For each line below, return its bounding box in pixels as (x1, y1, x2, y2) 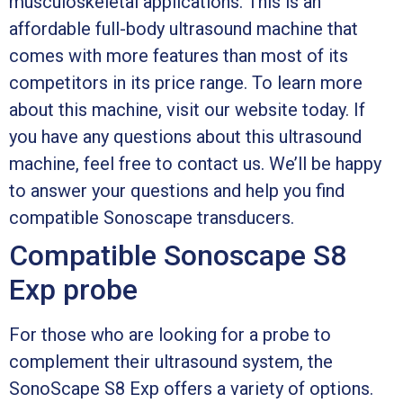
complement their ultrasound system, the (9, 350, 333, 372)
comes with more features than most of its (9, 44, 348, 67)
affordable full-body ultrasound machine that (9, 17, 358, 40)
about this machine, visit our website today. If (9, 98, 365, 121)
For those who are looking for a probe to (9, 323, 331, 345)
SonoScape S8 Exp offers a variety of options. (9, 377, 373, 399)
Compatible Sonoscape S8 (9, 237, 346, 273)
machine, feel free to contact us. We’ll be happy (9, 152, 381, 175)
